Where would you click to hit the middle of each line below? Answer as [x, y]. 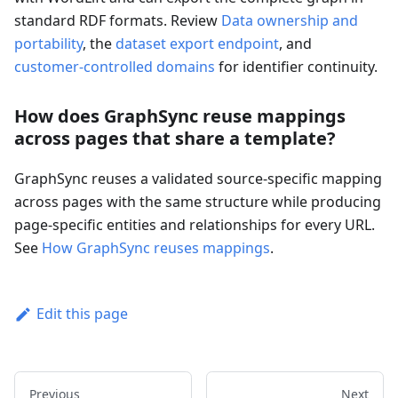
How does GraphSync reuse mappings [180, 116]
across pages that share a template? [175, 139]
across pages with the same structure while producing [198, 202]
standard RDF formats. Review [118, 21]
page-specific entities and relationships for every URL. [195, 225]
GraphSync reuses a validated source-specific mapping [198, 179]
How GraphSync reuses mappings [156, 248]
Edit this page [82, 314]
